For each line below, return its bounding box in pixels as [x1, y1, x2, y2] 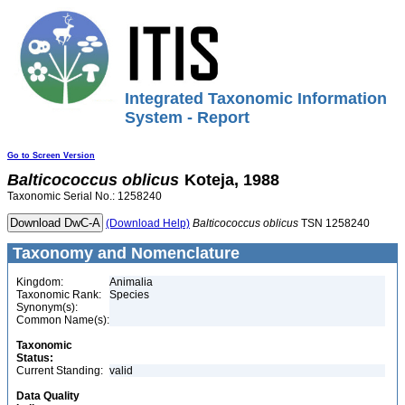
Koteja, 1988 [184, 171, 279, 189]
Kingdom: [16, 276, 63, 288]
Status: [16, 352, 53, 364]
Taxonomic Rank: [16, 288, 101, 301]
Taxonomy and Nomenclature [8, 244, 240, 262]
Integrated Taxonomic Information [125, 89, 387, 108]
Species [109, 288, 149, 301]
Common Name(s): [16, 314, 109, 326]
